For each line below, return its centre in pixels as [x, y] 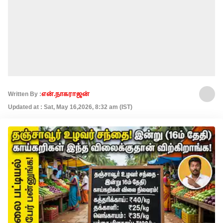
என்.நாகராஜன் [65, 94]
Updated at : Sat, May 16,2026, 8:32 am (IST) [70, 107]
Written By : [25, 94]
